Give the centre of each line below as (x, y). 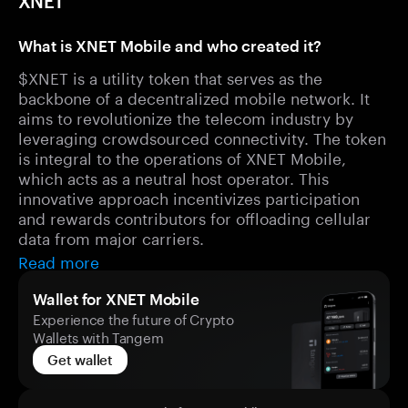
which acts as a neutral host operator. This (173, 177)
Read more (59, 260)
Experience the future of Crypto (133, 318)
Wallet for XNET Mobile (116, 299)
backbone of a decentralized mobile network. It (194, 97)
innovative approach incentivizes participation (189, 197)
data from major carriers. (111, 237)
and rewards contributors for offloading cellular (194, 217)
